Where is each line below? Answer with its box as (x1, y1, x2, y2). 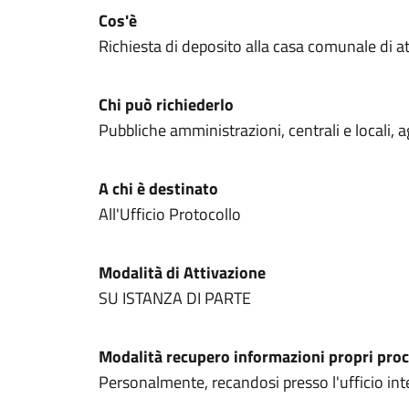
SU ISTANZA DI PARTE (99, 286, 251, 310)
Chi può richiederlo (99, 92, 234, 117)
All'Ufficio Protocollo (99, 202, 241, 226)
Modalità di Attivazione (99, 260, 266, 285)
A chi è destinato (99, 176, 218, 201)
